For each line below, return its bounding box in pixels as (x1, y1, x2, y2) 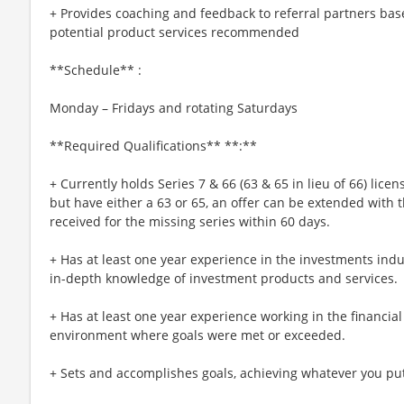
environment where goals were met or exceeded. (50, 326, 345, 344)
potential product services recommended (50, 23, 299, 41)
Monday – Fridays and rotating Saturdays (50, 98, 298, 116)
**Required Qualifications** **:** (50, 136, 257, 154)
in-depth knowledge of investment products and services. (50, 269, 398, 287)
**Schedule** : (50, 60, 142, 78)
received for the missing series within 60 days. (50, 212, 330, 230)
